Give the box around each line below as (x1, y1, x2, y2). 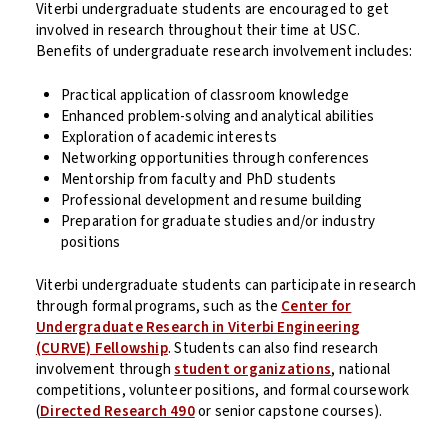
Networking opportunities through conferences (60, 147, 373, 169)
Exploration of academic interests (60, 126, 278, 148)
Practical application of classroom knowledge (60, 84, 350, 106)
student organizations (174, 359, 332, 381)
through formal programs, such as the (35, 296, 282, 318)
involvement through (35, 359, 175, 381)
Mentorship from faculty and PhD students (60, 168, 337, 190)
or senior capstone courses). (194, 401, 383, 423)
